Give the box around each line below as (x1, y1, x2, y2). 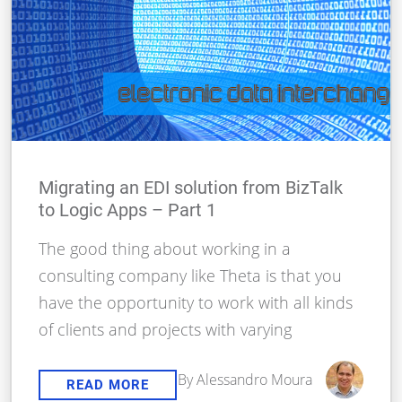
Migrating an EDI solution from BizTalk (39, 177, 344, 199)
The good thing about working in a (39, 238, 292, 260)
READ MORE (66, 377, 150, 394)
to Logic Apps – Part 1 (39, 199, 217, 222)
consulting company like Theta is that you (39, 265, 343, 287)
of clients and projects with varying (39, 319, 293, 341)
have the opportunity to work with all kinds (39, 292, 354, 314)
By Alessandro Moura (177, 370, 312, 390)
